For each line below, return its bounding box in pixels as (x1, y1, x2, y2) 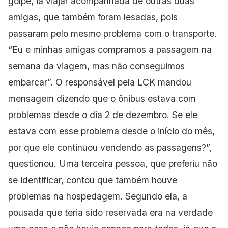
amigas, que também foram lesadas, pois (8, 11, 178, 22)
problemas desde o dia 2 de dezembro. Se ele (8, 109, 197, 120)
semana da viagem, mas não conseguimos (8, 60, 185, 71)
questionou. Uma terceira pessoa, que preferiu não (8, 158, 217, 169)
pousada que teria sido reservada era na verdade (8, 207, 213, 218)
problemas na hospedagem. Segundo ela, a (8, 190, 187, 202)
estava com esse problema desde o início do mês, (8, 125, 215, 136)
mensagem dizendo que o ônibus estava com (8, 93, 196, 104)
